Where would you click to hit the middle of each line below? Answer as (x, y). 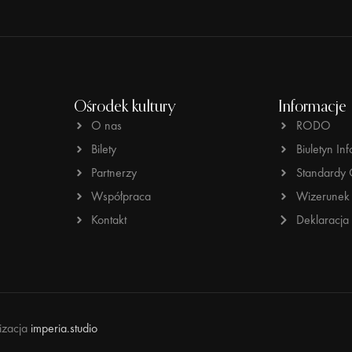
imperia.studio (64, 328)
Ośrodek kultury (125, 108)
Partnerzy (114, 173)
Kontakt (109, 220)
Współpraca (121, 196)
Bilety (104, 149)
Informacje (313, 108)
